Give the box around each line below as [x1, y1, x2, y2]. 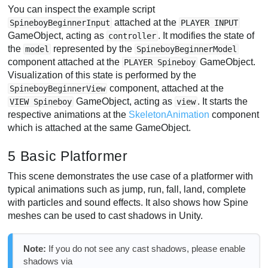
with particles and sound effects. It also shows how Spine [8, 197, 249, 208]
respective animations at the [8, 109, 129, 120]
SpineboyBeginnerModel [136, 44, 237, 54]
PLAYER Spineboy [124, 57, 196, 67]
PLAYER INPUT [181, 17, 239, 28]
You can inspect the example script [8, 4, 156, 14]
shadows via [23, 256, 72, 267]
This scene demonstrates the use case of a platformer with [8, 171, 254, 182]
